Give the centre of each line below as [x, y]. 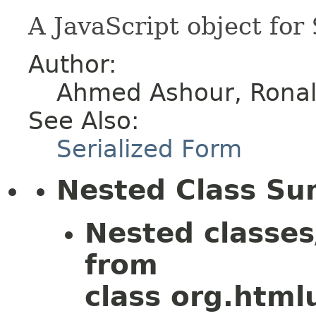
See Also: [84, 121]
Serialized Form [149, 149]
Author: [72, 64]
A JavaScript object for [170, 26]
